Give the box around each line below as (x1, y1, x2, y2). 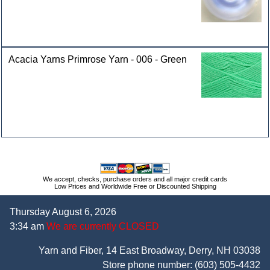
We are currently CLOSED (44, 221, 159, 231)
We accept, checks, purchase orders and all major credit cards (43, 175, 227, 183)
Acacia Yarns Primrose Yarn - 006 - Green (8, 54, 187, 64)
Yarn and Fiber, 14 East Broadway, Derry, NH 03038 (39, 245, 260, 256)
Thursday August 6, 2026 (10, 206, 116, 217)
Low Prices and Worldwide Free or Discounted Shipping (54, 182, 216, 190)
